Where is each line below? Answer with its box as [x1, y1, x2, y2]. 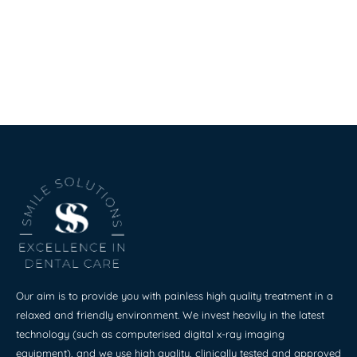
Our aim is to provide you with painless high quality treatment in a [16, 288, 333, 302]
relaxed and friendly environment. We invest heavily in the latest [16, 308, 324, 321]
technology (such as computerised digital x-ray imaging [16, 327, 284, 340]
